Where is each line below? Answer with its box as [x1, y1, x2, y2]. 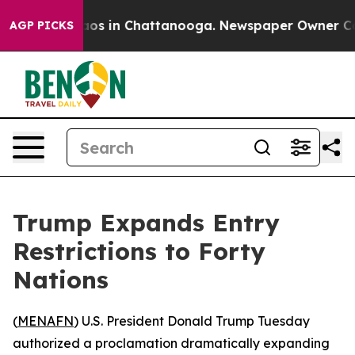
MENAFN [17, 313, 74, 329]
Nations [13, 265, 109, 295]
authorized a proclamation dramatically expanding [13, 335, 330, 351]
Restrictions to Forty [13, 236, 265, 266]
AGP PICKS [10, 18, 74, 32]
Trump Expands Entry [13, 208, 280, 238]
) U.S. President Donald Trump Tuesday [74, 313, 310, 329]
